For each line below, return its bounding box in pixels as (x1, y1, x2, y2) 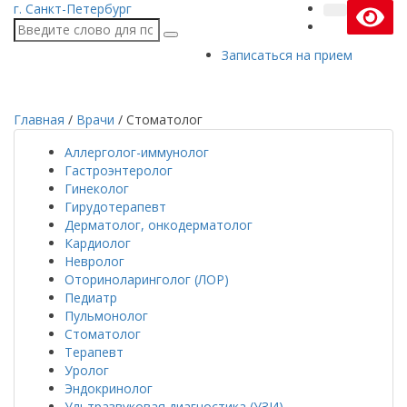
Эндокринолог (65, 380, 153, 397)
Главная (14, 111, 65, 128)
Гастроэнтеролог (65, 162, 173, 179)
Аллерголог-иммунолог (65, 144, 209, 161)
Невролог (65, 253, 124, 270)
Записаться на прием (222, 46, 352, 64)
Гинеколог (65, 180, 129, 197)
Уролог (65, 362, 109, 379)
